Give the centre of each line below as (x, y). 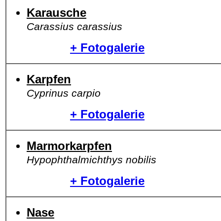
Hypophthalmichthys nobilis (92, 160)
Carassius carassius (74, 26)
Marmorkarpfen (69, 146)
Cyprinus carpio (64, 93)
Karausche (56, 13)
